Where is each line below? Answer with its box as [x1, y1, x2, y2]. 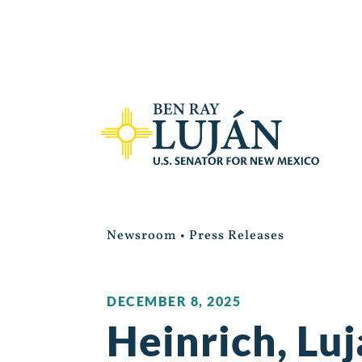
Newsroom [107, 226, 177, 245]
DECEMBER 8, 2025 [107, 293, 241, 309]
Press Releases [189, 226, 284, 245]
